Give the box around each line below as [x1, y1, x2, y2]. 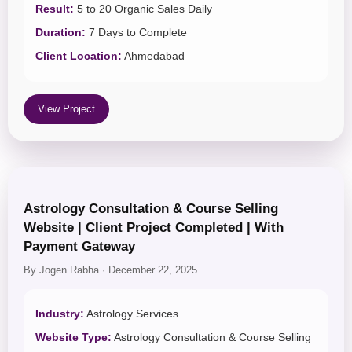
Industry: [35, 308, 84, 321]
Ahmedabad [122, 50, 185, 63]
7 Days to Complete [86, 27, 187, 39]
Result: [35, 3, 74, 16]
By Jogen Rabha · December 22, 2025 [24, 265, 197, 277]
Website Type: [35, 332, 112, 344]
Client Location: [35, 50, 122, 63]
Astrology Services [84, 308, 178, 321]
